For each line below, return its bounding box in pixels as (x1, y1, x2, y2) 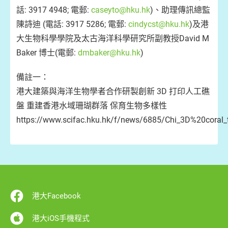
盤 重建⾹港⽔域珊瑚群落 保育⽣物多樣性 (16, 101, 167, 110)
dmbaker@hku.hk (78, 48, 140, 58)
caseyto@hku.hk (91, 5, 150, 15)
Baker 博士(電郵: (16, 48, 78, 58)
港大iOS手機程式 (32, 214, 90, 223)
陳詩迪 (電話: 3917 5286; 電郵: (16, 19, 128, 29)
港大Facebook (32, 191, 81, 201)
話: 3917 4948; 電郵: (16, 5, 91, 15)
